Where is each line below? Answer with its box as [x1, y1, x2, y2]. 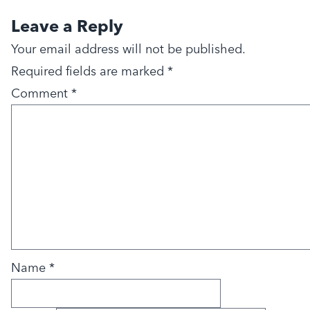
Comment [11, 85, 71, 102]
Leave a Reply [11, 16, 123, 37]
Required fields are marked [11, 63, 167, 80]
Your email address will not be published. [11, 41, 245, 57]
